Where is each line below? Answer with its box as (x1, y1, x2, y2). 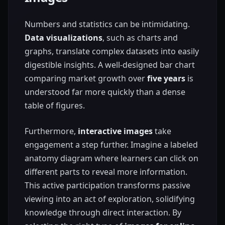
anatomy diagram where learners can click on (25, 153, 198, 164)
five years (147, 73, 185, 84)
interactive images (78, 126, 153, 137)
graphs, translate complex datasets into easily (25, 46, 199, 57)
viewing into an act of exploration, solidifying (25, 193, 195, 205)
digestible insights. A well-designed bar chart (25, 59, 195, 71)
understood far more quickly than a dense (25, 86, 185, 98)
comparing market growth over (25, 73, 147, 84)
